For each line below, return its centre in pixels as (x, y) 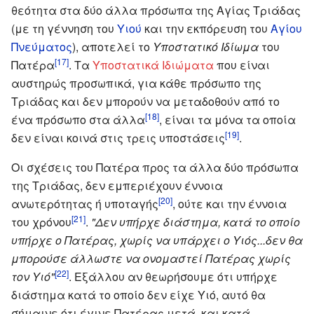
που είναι (242, 64)
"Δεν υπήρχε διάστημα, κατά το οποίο (196, 221)
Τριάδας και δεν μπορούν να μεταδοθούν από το (145, 101)
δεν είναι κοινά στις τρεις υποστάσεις (118, 137)
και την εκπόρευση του (206, 28)
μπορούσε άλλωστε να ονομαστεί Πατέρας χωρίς (151, 258)
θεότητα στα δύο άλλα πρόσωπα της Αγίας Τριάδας (156, 10)
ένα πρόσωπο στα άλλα (78, 119)
